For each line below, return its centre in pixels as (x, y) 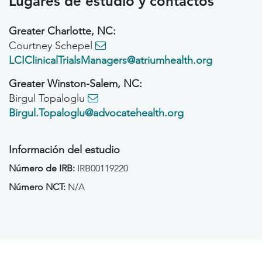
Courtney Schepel (52, 46)
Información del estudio (64, 150)
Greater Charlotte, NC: (62, 31)
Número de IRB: (43, 168)
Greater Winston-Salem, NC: (75, 84)
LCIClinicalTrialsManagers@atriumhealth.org (111, 61)
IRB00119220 (103, 168)
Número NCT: (38, 187)
